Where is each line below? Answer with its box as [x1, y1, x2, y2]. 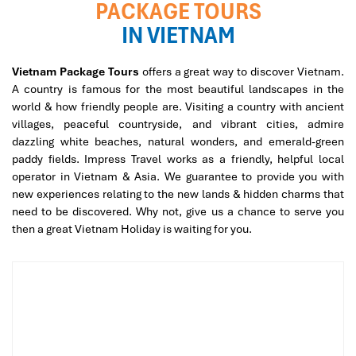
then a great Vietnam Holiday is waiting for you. [12, 222, 252, 236]
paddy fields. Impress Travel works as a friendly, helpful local [12, 152, 344, 166]
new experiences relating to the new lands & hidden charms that [12, 187, 344, 201]
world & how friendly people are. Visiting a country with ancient [12, 99, 344, 114]
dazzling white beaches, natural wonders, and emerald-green [12, 134, 344, 149]
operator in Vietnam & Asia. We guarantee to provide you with [12, 169, 344, 184]
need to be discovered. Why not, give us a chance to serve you [12, 204, 344, 219]
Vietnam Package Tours [12, 64, 139, 79]
